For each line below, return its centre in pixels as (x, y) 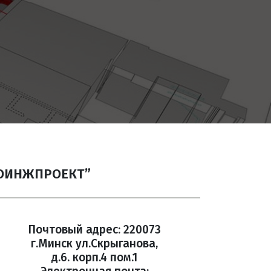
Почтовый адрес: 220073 (94, 229)
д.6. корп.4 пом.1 (94, 257)
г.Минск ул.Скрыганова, (94, 243)
